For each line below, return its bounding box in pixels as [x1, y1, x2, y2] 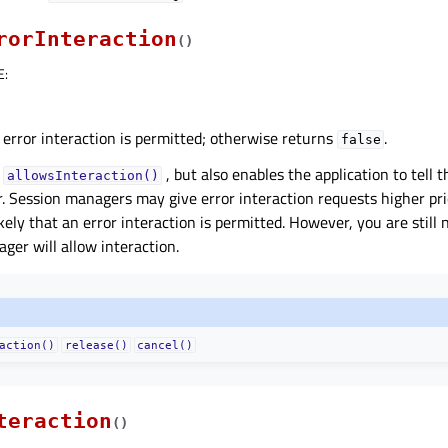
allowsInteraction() [6, 167, 159, 183]
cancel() [136, 338, 193, 351]
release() [64, 338, 128, 351]
